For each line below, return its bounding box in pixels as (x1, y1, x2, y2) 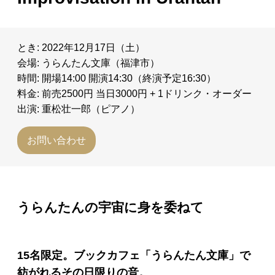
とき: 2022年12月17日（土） (17, 42, 145, 53)
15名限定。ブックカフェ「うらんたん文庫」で (17, 249, 250, 262)
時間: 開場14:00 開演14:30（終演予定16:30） (17, 73, 216, 84)
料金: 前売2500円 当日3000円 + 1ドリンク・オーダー (17, 88, 252, 99)
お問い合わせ (27, 135, 86, 146)
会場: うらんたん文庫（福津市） (17, 58, 160, 69)
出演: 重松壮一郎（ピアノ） (17, 104, 140, 115)
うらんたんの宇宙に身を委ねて (17, 200, 204, 215)
